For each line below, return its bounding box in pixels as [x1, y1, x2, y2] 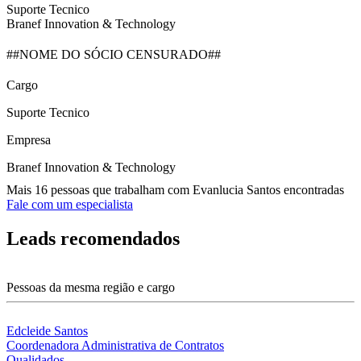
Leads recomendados [6, 228, 180, 250]
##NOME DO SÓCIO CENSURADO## [6, 48, 221, 62]
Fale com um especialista [6, 197, 133, 212]
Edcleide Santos [6, 324, 88, 338]
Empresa [6, 133, 51, 147]
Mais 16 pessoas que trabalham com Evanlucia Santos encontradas [6, 183, 344, 197]
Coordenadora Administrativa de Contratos [6, 338, 224, 353]
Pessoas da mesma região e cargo [6, 280, 175, 295]
